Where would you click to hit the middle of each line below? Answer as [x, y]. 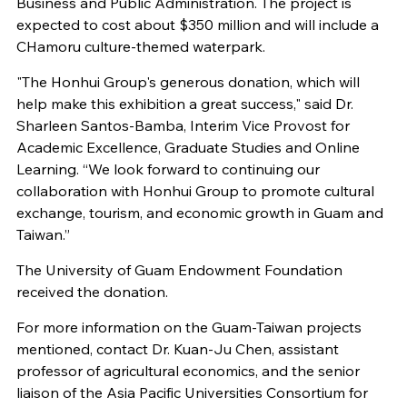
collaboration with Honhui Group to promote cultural [195, 191]
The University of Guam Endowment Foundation [179, 270]
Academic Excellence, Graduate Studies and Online [188, 148]
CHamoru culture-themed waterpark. [140, 47]
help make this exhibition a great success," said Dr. [184, 104]
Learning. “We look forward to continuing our [168, 169]
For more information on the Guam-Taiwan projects [189, 328]
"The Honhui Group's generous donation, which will [188, 82]
